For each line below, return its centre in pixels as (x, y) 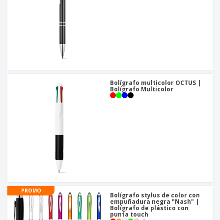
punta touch (129, 215)
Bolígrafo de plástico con (149, 208)
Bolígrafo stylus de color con (155, 195)
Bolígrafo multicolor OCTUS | (155, 83)
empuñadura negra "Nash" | (154, 202)
